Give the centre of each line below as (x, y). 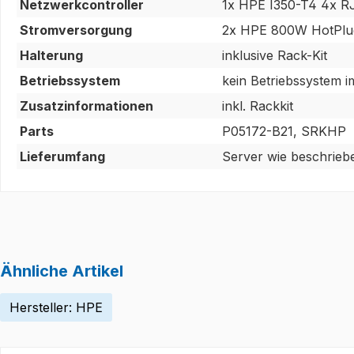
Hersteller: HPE (56, 307)
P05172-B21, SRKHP (284, 131)
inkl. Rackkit (258, 105)
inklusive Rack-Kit (275, 55)
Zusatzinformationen (87, 105)
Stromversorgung (76, 30)
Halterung (51, 55)
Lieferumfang (62, 156)
